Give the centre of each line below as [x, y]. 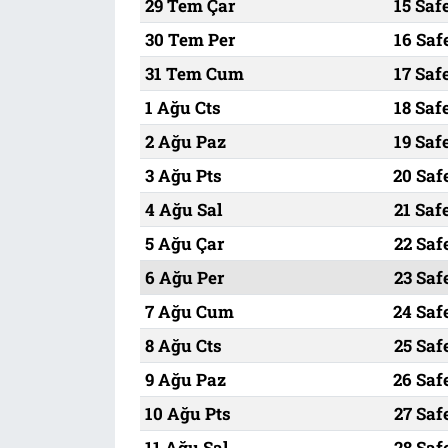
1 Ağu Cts [182, 107]
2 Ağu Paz [185, 141]
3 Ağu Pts [183, 175]
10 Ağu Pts [187, 413]
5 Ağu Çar [184, 243]
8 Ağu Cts [183, 345]
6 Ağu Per [184, 277]
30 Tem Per [189, 39]
